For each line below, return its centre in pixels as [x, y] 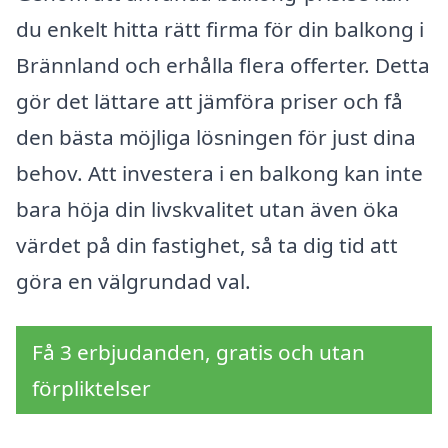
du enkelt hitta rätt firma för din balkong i [220, 28]
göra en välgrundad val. [133, 280]
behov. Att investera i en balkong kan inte [219, 172]
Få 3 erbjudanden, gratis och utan [198, 352]
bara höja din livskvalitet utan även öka [207, 208]
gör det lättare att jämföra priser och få [209, 100]
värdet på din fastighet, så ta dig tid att [207, 244]
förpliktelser [91, 388]
